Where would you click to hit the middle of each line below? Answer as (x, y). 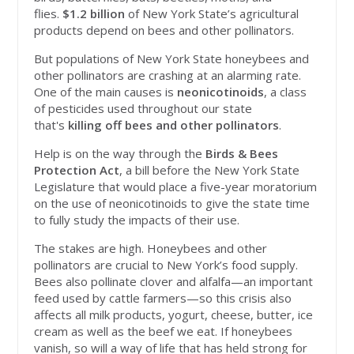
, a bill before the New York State (210, 170)
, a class (286, 92)
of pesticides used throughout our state (143, 109)
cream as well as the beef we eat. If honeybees (164, 331)
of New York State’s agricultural (212, 14)
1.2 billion (98, 14)
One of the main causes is (104, 92)
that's (50, 125)
